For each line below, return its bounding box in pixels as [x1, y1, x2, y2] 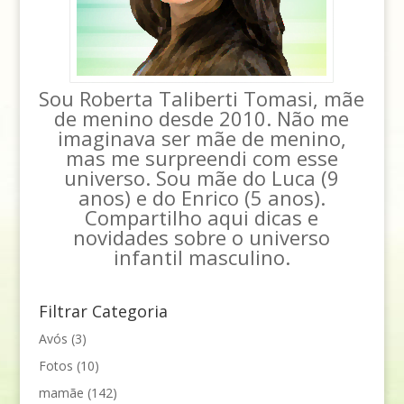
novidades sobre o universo [73, 224, 331, 252]
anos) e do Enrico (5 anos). [78, 184, 326, 212]
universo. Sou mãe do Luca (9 [64, 164, 340, 192]
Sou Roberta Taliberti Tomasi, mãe [39, 85, 365, 113]
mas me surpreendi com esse [65, 144, 338, 172]
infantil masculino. [113, 243, 290, 271]
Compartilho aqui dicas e [85, 204, 319, 232]
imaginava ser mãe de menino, [57, 124, 346, 152]
